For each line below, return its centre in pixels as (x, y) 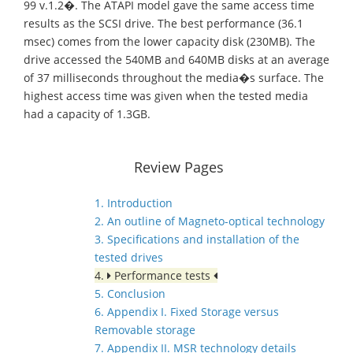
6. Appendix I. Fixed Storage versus (187, 312)
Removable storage (145, 330)
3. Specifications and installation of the (197, 240)
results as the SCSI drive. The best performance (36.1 (163, 24)
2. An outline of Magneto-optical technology (210, 221)
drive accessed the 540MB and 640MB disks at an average (176, 60)
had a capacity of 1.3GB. (87, 114)
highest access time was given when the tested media (166, 96)
